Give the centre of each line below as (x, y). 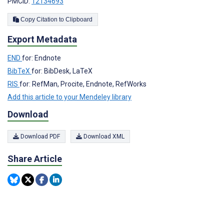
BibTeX (19, 71)
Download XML (103, 137)
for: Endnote (41, 58)
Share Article (35, 159)
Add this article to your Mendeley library (69, 97)
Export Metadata (42, 39)
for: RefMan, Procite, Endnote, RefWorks (83, 84)
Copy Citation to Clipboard (79, 20)
